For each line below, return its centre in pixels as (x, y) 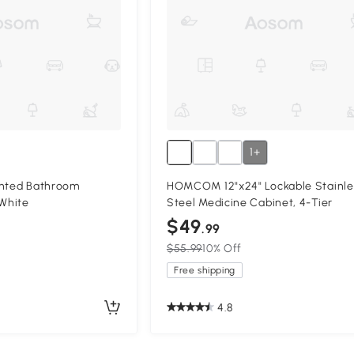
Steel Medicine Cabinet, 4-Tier (249, 203)
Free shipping (205, 271)
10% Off (222, 249)
